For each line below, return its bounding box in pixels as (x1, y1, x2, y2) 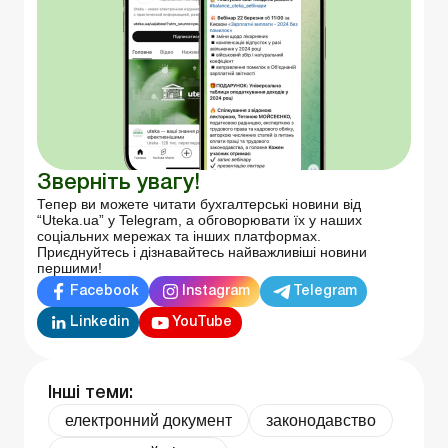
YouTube (172, 315, 232, 329)
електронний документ (65, 412, 232, 430)
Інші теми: (48, 385, 133, 402)
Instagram (182, 284, 250, 298)
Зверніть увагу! (37, 173, 200, 194)
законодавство (266, 412, 376, 430)
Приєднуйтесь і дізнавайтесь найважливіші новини (37, 244, 367, 261)
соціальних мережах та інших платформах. (37, 228, 321, 245)
